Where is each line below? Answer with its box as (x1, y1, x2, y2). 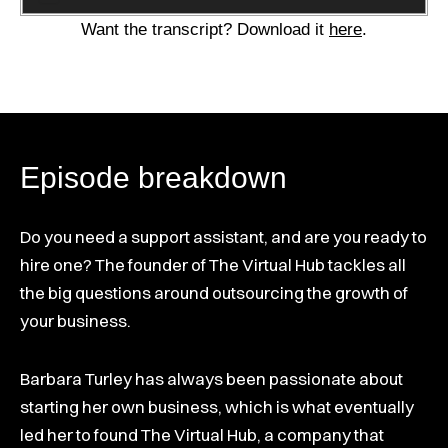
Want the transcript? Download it (81, 19, 329, 39)
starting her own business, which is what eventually (20, 396, 414, 417)
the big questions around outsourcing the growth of (20, 282, 408, 304)
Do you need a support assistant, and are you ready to (20, 226, 427, 248)
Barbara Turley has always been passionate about (20, 368, 403, 389)
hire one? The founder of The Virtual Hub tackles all (20, 254, 406, 276)
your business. (20, 310, 131, 332)
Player (223, 3, 271, 23)
